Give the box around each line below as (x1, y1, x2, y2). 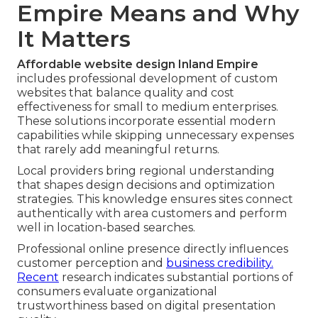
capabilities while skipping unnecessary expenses (17, 128, 294, 143)
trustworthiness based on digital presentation (17, 299, 275, 313)
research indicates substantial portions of (59, 270, 293, 285)
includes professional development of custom (17, 72, 278, 86)
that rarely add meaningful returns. (17, 143, 219, 157)
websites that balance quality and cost (17, 86, 234, 100)
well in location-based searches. (17, 221, 195, 235)
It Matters (17, 25, 131, 53)
